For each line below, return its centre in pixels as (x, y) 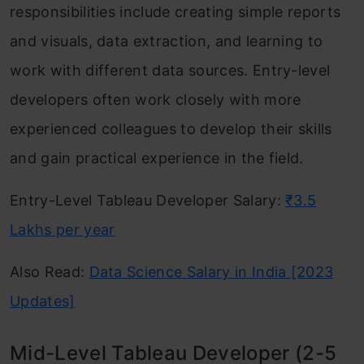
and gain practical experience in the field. (157, 158)
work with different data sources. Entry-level (170, 70)
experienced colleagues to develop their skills (171, 129)
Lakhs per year (63, 230)
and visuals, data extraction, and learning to (167, 41)
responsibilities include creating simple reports (175, 12)
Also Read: (50, 272)
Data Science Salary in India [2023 (211, 272)
